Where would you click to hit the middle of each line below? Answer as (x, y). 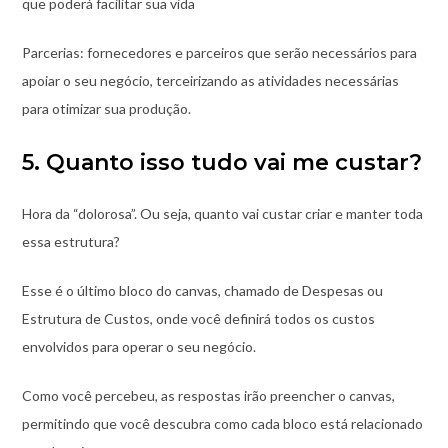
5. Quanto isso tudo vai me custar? (221, 163)
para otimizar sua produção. (106, 109)
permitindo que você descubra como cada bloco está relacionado (222, 424)
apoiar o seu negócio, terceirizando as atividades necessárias (210, 81)
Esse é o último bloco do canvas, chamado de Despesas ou (202, 291)
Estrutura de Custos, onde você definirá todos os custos (198, 319)
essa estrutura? (70, 242)
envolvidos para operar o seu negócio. (138, 347)
